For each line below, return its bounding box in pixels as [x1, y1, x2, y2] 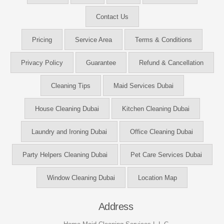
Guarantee [85, 58, 116, 66]
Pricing [32, 35, 52, 43]
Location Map [138, 173, 177, 181]
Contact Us [95, 12, 128, 20]
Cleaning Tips [50, 81, 90, 89]
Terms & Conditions [135, 35, 192, 43]
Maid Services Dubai [113, 81, 173, 89]
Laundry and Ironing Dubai [31, 127, 107, 135]
